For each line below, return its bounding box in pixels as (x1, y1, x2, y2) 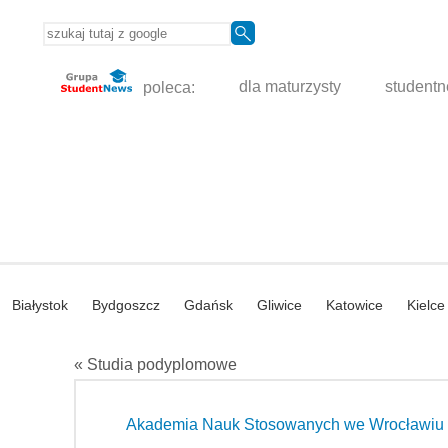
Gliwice (257, 297, 302, 314)
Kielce (407, 297, 445, 314)
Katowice (326, 297, 383, 314)
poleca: (139, 78, 196, 96)
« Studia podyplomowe (74, 356, 237, 374)
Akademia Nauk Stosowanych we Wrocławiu (126, 416, 444, 434)
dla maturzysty (239, 78, 342, 96)
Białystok (12, 297, 68, 314)
